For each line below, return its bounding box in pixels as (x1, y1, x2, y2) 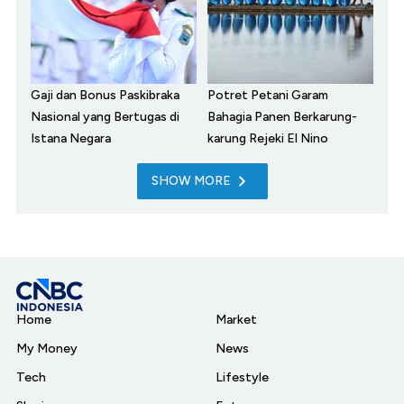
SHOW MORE (151, 172, 231, 188)
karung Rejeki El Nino (207, 130, 328, 146)
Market (216, 311, 257, 327)
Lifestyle (216, 369, 269, 385)
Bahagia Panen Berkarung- (207, 108, 357, 124)
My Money (16, 340, 78, 356)
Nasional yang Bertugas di (31, 108, 179, 124)
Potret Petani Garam (207, 87, 328, 103)
